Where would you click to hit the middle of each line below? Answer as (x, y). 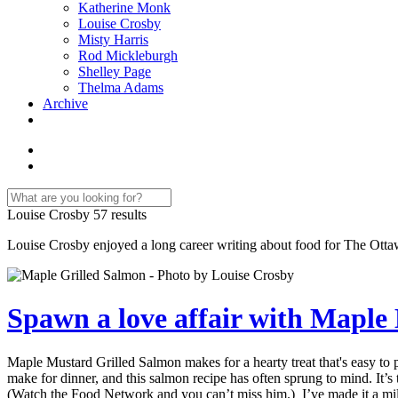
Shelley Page (115, 72)
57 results (120, 215)
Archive (65, 103)
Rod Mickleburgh (128, 56)
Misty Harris (113, 40)
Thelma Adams (121, 88)
